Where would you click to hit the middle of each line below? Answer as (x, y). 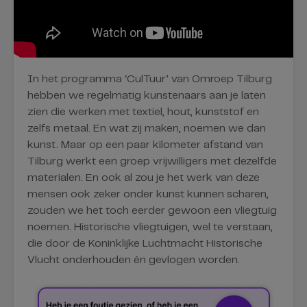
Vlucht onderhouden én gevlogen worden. (134, 260)
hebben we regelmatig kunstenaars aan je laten (147, 96)
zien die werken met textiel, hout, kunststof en (143, 112)
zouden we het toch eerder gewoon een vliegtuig (152, 211)
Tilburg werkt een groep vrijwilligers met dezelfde (152, 162)
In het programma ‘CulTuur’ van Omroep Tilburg (150, 79)
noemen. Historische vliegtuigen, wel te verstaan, (150, 228)
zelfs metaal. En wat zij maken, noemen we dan (147, 129)
